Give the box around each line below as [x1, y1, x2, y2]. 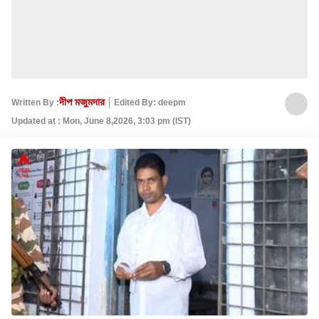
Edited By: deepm [114, 97, 186, 108]
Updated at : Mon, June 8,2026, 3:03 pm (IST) [11, 116, 191, 126]
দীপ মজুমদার [59, 97, 105, 108]
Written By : [11, 97, 59, 108]
